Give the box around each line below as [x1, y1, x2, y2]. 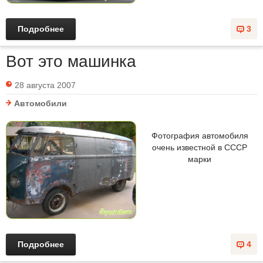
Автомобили [14, 99, 67, 109]
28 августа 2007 [15, 80, 76, 90]
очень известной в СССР [152, 143, 247, 153]
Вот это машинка [6, 52, 136, 71]
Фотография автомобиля [151, 131, 248, 141]
